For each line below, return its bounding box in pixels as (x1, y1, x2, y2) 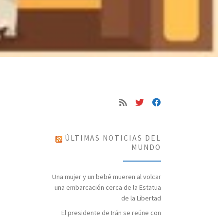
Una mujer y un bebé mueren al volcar (52, 172, 161, 181)
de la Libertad (121, 193, 161, 202)
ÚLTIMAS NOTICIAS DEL (65, 133, 161, 143)
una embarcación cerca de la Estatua (54, 182, 161, 192)
